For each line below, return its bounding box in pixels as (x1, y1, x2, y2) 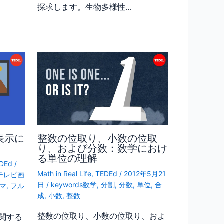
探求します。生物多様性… (37, 2, 132, 12)
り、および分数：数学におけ (37, 142, 167, 154)
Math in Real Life (37, 169, 91, 178)
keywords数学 (50, 180, 97, 189)
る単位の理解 (37, 152, 97, 164)
